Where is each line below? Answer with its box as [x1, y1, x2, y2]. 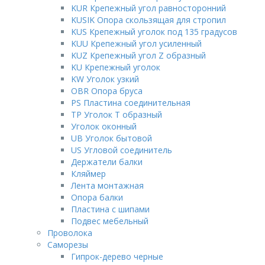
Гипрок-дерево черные [71, 251, 163, 262]
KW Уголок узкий [71, 73, 139, 85]
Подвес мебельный [71, 215, 148, 227]
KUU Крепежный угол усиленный [71, 38, 202, 49]
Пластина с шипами [71, 203, 150, 215]
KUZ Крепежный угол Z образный [71, 50, 206, 61]
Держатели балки [71, 156, 143, 167]
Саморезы [47, 239, 88, 250]
